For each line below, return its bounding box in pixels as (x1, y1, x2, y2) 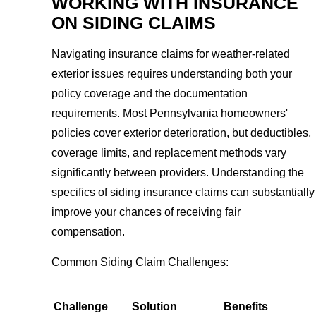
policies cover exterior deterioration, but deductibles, (51, 126, 312, 139)
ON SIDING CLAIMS (51, 13, 217, 33)
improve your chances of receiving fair (51, 205, 241, 218)
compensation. (51, 225, 126, 238)
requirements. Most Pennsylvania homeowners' (51, 107, 288, 119)
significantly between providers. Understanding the (51, 166, 305, 178)
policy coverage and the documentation (51, 87, 248, 99)
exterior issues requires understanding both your (51, 67, 293, 80)
